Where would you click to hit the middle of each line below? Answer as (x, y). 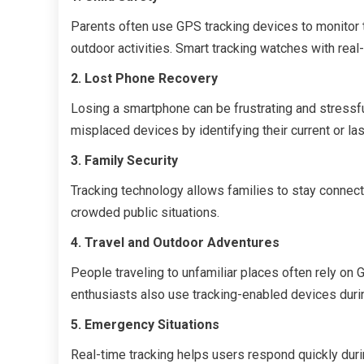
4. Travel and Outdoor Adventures (175, 242)
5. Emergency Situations (145, 324)
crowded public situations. (145, 212)
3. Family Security (124, 160)
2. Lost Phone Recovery (144, 78)
